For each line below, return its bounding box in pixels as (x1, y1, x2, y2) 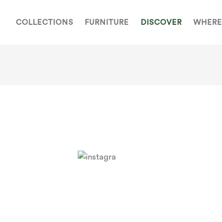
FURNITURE (85, 18, 129, 26)
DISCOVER (140, 18, 182, 26)
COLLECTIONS (15, 18, 73, 26)
